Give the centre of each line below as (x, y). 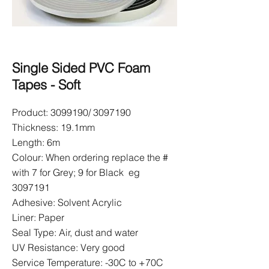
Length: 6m (36, 142)
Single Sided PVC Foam (81, 68)
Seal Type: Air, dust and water (75, 232)
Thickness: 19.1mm (53, 127)
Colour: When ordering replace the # (90, 157)
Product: (31, 112)
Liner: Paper (38, 217)
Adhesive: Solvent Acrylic (67, 202)
